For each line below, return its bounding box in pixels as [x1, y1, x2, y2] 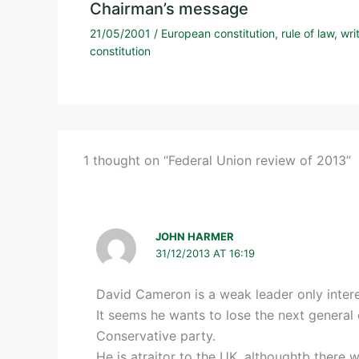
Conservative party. [96, 327, 216, 344]
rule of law [281, 26, 334, 40]
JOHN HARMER [155, 229, 235, 243]
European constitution [161, 26, 275, 40]
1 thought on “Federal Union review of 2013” [83, 151, 351, 168]
